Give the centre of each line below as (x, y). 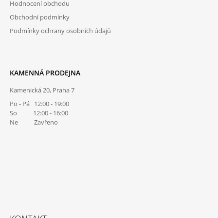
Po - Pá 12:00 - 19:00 (39, 104)
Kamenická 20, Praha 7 (42, 90)
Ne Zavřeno (34, 122)
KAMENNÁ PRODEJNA (45, 73)
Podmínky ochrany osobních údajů (60, 31)
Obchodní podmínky (40, 17)
